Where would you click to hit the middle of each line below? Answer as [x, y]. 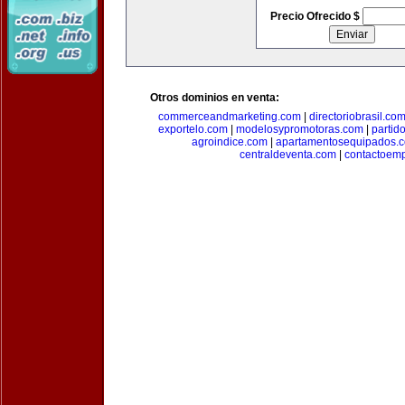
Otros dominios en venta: [215, 98]
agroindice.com [230, 142]
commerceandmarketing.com [229, 117]
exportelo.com [193, 129]
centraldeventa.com [288, 155]
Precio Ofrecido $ [316, 16]
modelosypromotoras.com [300, 129]
